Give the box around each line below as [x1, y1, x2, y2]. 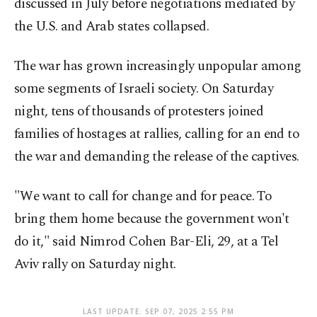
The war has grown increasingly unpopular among [14, 56, 301, 77]
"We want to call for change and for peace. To [14, 186, 272, 207]
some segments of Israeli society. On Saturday [14, 79, 274, 100]
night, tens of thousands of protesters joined [14, 101, 264, 122]
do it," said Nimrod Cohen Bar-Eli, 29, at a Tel [14, 231, 279, 253]
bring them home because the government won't [14, 209, 289, 230]
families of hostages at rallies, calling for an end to [14, 124, 300, 145]
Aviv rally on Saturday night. [14, 254, 176, 275]
